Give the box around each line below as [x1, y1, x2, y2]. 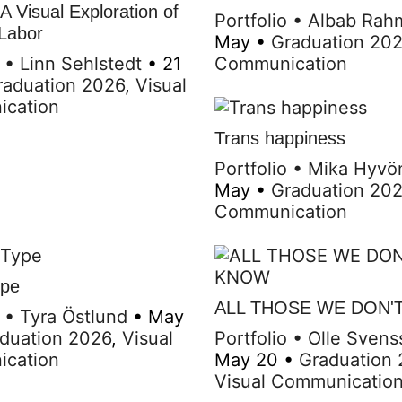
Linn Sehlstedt [20, 52, 142, 74]
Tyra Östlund [20, 305, 127, 328]
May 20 [214, 348, 278, 371]
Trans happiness [214, 127, 345, 148]
